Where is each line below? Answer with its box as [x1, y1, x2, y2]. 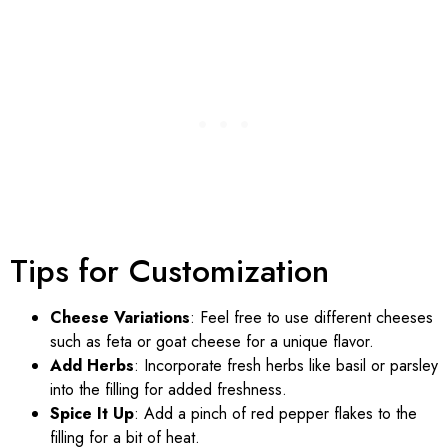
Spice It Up [50, 401, 134, 425]
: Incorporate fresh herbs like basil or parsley [134, 353, 438, 377]
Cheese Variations [50, 305, 190, 329]
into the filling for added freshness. [50, 377, 287, 401]
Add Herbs [50, 353, 134, 377]
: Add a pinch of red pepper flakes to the [134, 401, 417, 425]
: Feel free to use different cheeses [190, 305, 433, 329]
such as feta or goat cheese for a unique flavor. [50, 329, 374, 353]
